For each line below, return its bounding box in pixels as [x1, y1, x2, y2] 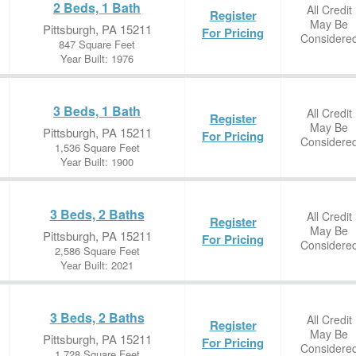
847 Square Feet [59, 37, 135, 52]
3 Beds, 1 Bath [53, 102, 141, 120]
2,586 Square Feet [54, 243, 140, 258]
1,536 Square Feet [54, 140, 140, 155]
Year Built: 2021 [60, 257, 133, 273]
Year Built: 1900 [60, 154, 133, 169]
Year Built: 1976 [60, 51, 133, 66]
